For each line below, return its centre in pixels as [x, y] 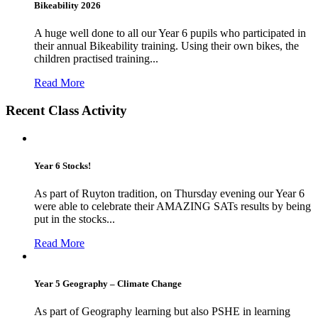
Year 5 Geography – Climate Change [108, 284]
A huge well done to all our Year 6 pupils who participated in [170, 33]
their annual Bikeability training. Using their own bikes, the [166, 46]
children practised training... [96, 59]
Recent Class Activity [66, 110]
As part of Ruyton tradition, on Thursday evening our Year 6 [169, 193]
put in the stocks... [75, 219]
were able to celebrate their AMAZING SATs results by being [172, 206]
